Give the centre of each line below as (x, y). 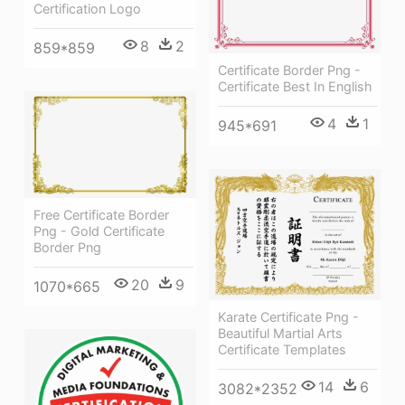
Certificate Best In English (295, 86)
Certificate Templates (282, 349)
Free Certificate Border (101, 214)
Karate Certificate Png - (288, 316)
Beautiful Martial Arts (280, 333)
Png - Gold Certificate (99, 231)
